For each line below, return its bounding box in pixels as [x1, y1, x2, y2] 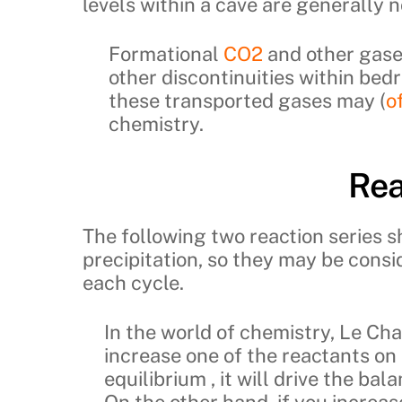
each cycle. [83, 271, 184, 295]
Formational [109, 42, 224, 66]
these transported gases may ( [109, 89, 387, 112]
